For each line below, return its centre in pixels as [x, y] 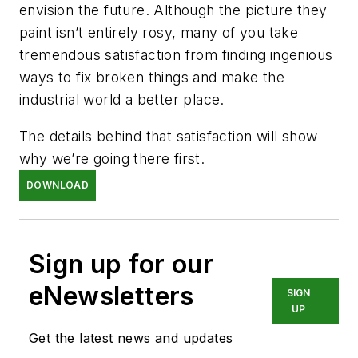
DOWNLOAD [58, 185]
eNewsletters [111, 296]
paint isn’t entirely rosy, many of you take [159, 33]
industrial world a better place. [122, 100]
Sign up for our [121, 264]
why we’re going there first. [112, 158]
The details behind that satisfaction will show [169, 136]
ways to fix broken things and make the [152, 78]
